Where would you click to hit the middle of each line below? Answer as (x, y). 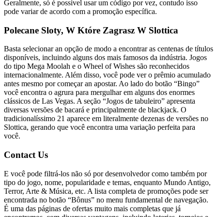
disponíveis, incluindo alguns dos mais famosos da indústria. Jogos (105, 58)
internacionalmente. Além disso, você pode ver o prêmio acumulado (107, 75)
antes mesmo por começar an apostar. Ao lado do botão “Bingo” (102, 84)
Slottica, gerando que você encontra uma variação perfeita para (100, 127)
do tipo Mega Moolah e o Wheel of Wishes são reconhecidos (97, 66)
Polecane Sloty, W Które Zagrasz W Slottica (91, 30)
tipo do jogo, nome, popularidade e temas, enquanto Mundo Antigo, (107, 182)
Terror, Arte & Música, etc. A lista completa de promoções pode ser (106, 191)
